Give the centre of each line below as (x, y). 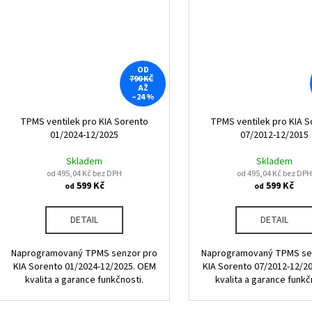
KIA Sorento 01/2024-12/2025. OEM (84, 266)
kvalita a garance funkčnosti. (85, 280)
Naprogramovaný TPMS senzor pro (85, 253)
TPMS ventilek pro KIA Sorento (85, 122)
